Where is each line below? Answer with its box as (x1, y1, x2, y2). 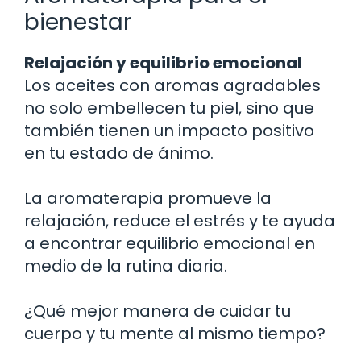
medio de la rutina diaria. (24, 254, 227, 277)
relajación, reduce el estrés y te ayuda (24, 209, 335, 232)
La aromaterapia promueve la (24, 186, 272, 210)
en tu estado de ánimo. (24, 141, 214, 164)
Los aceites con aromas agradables (24, 73, 321, 97)
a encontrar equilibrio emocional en (24, 231, 315, 255)
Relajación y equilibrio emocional (24, 51, 302, 74)
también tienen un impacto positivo (24, 118, 314, 142)
